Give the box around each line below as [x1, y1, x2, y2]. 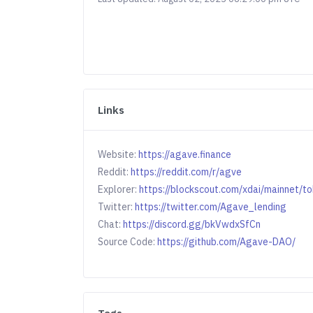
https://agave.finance [138, 148, 232, 161]
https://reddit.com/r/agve [131, 166, 242, 178]
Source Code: [98, 235, 158, 248]
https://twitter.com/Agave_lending [135, 201, 287, 213]
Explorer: [98, 183, 140, 196]
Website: [98, 148, 139, 161]
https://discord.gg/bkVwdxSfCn [123, 218, 261, 231]
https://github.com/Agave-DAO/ [157, 235, 296, 248]
